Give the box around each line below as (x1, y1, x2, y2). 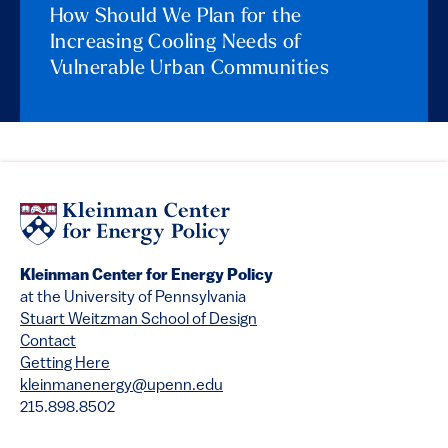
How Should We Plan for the (50, 7, 302, 28)
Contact (20, 333, 76, 350)
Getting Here (20, 355, 110, 372)
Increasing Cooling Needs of (50, 33, 302, 54)
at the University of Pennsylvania (20, 289, 246, 306)
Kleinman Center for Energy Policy (20, 267, 273, 284)
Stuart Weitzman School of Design (20, 311, 257, 328)
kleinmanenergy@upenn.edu (20, 377, 223, 394)
